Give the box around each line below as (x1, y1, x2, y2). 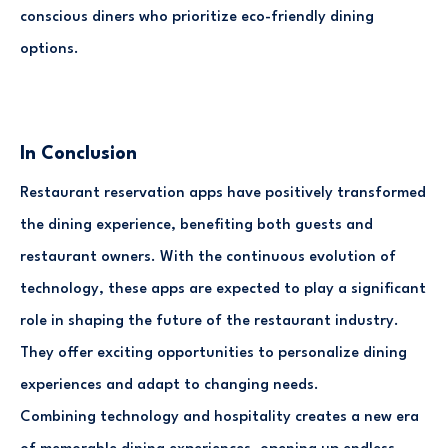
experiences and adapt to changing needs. (20, 377, 319, 393)
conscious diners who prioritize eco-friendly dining (20, 9, 374, 25)
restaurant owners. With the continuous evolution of (20, 249, 396, 265)
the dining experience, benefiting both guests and (20, 217, 373, 233)
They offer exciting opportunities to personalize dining (20, 345, 407, 361)
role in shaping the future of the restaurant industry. (20, 313, 399, 329)
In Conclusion (20, 144, 137, 163)
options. (20, 41, 79, 57)
